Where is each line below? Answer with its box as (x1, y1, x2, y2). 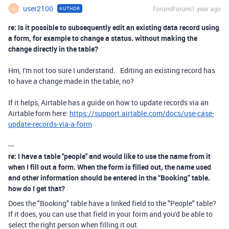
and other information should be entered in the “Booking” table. (8, 173, 210, 183)
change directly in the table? (8, 44, 98, 54)
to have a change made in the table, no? (8, 76, 134, 86)
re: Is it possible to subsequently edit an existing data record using (8, 22, 219, 33)
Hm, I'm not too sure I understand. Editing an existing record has (8, 65, 215, 76)
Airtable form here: (8, 108, 70, 119)
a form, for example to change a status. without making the (8, 33, 197, 43)
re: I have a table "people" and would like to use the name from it (8, 151, 211, 162)
